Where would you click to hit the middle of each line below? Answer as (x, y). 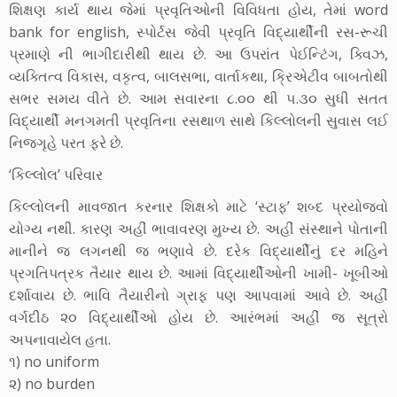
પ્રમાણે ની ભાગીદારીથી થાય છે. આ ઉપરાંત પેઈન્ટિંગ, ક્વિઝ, (198, 54)
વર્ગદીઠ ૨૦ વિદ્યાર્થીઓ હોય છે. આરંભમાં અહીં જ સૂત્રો (198, 317)
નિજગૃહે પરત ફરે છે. (66, 143)
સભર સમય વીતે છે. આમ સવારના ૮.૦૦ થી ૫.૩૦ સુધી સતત (198, 98)
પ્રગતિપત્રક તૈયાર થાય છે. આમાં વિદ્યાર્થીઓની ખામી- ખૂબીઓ (198, 273)
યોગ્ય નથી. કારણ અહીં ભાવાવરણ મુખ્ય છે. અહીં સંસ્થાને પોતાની (198, 229)
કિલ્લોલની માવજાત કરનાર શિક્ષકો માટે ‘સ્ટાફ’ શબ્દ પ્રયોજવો (198, 206)
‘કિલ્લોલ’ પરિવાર (56, 175)
